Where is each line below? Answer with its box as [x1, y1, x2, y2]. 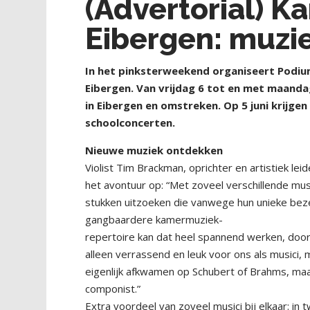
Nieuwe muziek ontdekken [85, 143, 224, 158]
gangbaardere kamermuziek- [85, 212, 224, 227]
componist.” [85, 282, 141, 296]
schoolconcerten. [85, 116, 176, 130]
